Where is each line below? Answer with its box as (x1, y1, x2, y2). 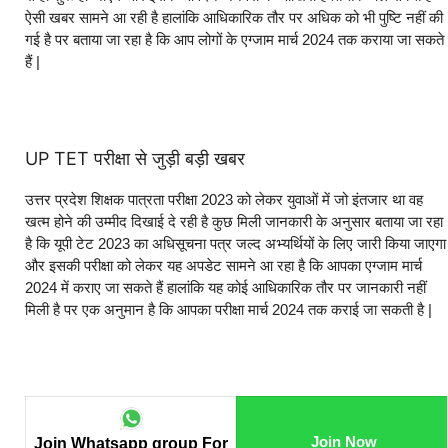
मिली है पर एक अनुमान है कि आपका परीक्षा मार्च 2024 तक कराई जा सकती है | (25, 301, 432, 319)
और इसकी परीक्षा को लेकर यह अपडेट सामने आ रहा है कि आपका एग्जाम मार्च (25, 257, 422, 275)
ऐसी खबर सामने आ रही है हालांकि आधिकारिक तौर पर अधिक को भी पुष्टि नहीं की (25, 9, 443, 27)
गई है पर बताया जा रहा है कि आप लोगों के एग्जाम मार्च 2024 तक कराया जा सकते (25, 31, 444, 49)
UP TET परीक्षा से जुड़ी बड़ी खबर (25, 148, 245, 170)
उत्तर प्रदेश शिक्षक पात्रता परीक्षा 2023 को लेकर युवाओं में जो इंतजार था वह (25, 191, 423, 209)
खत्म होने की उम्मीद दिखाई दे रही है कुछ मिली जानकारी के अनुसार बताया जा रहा (25, 213, 443, 231)
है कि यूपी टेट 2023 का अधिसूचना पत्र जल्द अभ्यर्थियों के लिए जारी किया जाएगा (25, 235, 446, 253)
